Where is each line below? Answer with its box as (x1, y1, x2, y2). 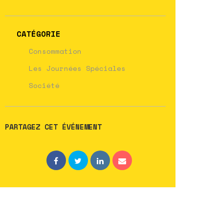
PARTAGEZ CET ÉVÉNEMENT (5, 121, 102, 132)
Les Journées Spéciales (29, 63, 126, 73)
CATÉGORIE (17, 27, 61, 40)
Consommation (29, 45, 82, 56)
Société (29, 80, 60, 90)
